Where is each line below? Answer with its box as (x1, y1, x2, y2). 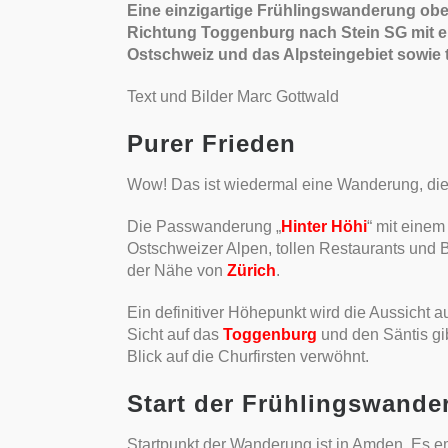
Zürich (226, 262, 276, 280)
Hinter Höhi (280, 218, 367, 236)
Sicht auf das (126, 326, 223, 344)
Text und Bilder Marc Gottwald (126, 88, 339, 106)
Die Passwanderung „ (126, 218, 281, 236)
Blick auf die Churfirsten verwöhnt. (126, 348, 369, 366)
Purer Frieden (126, 130, 296, 158)
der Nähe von (126, 262, 227, 280)
